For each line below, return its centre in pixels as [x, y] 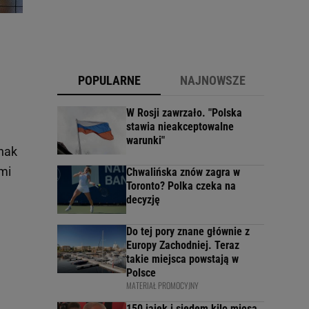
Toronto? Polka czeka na [181, 186]
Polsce [141, 272]
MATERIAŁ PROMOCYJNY [162, 285]
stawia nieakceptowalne [180, 126]
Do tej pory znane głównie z [188, 231]
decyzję [143, 199]
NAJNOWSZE [212, 80]
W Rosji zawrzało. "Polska [184, 112]
